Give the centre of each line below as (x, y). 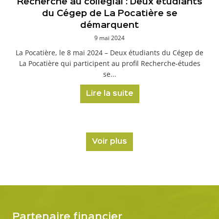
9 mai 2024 (109, 38)
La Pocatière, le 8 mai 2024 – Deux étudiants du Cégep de (109, 53)
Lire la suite (109, 94)
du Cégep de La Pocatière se (109, 14)
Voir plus (109, 142)
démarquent (109, 25)
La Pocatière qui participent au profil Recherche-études (109, 63)
